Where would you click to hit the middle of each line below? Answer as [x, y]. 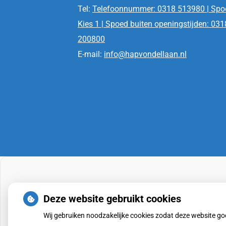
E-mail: [91, 54]
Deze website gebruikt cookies [112, 199]
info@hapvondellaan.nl [145, 54]
